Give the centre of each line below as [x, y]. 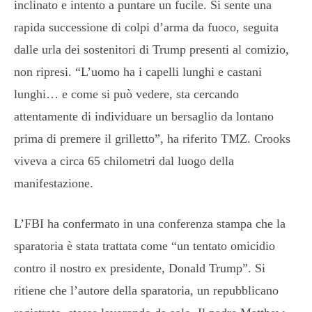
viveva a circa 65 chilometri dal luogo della [124, 161]
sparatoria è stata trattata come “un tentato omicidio [145, 245]
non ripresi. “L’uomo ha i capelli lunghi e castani [138, 71]
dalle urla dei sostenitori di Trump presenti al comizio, [151, 49]
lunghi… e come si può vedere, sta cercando [126, 94]
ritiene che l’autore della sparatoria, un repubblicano [146, 290]
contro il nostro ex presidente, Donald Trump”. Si [140, 268]
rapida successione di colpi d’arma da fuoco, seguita [146, 27]
